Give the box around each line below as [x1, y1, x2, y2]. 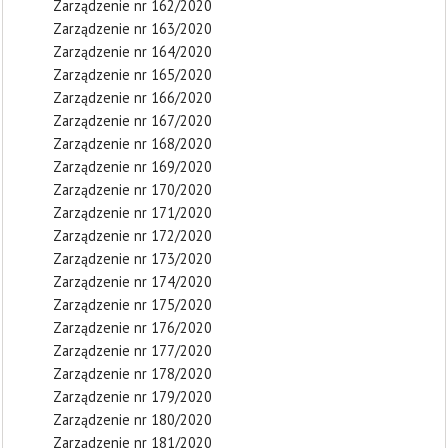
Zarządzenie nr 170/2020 [53, 180, 212, 199]
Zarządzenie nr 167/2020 [53, 111, 212, 130]
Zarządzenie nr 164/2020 [53, 42, 212, 61]
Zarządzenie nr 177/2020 [53, 341, 212, 360]
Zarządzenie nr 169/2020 [53, 157, 212, 176]
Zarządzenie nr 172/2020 [53, 226, 212, 245]
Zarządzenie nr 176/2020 [53, 318, 212, 337]
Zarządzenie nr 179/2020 [53, 387, 212, 406]
